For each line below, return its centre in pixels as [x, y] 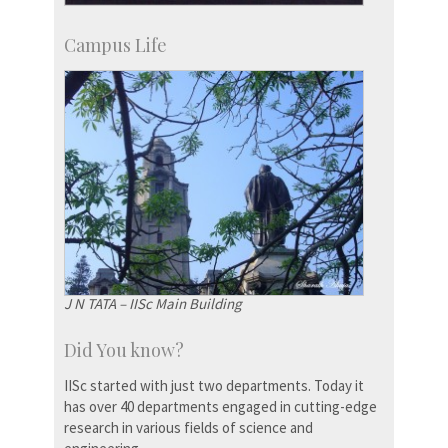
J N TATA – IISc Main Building [153, 303]
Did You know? [124, 349]
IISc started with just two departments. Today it [214, 385]
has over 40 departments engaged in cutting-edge [220, 406]
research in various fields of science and [188, 427]
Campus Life [115, 45]
